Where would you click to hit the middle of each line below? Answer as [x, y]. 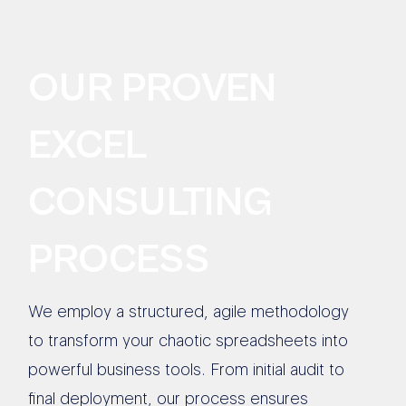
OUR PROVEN [153, 88]
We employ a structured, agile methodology [189, 311]
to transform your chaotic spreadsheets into [188, 340]
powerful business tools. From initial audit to [187, 369]
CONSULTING [150, 203]
